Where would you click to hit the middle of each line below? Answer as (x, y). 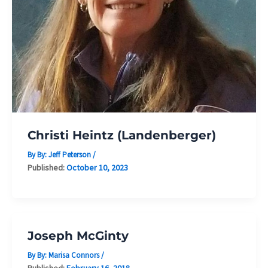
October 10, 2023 (97, 167)
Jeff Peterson (70, 154)
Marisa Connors (74, 255)
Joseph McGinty (78, 235)
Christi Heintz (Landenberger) (121, 135)
